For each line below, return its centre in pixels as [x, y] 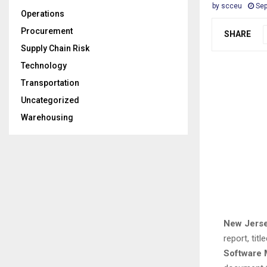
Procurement [47, 31]
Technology [44, 66]
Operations [43, 14]
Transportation [50, 83]
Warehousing [47, 117]
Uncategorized [50, 100]
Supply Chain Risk [55, 48]
